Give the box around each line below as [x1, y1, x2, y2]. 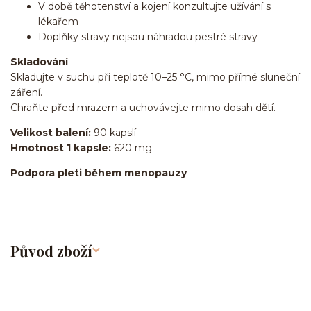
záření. [10, 86, 42, 99]
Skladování [10, 56, 68, 69]
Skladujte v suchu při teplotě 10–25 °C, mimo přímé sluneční [10, 71, 300, 84]
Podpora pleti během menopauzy [10, 167, 187, 180]
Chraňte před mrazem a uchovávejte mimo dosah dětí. [10, 101, 276, 115]
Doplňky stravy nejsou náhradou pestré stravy [38, 31, 258, 44]
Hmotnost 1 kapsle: [10, 142, 111, 155]
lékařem [38, 15, 78, 28]
